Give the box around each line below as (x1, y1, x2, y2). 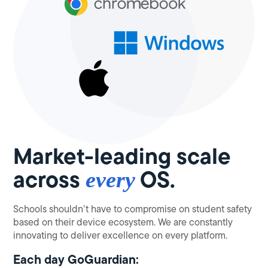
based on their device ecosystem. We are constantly (13, 215, 233, 230)
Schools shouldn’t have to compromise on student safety (13, 202, 252, 217)
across (13, 162, 86, 197)
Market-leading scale (13, 139, 231, 173)
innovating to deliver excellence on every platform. (13, 229, 228, 243)
